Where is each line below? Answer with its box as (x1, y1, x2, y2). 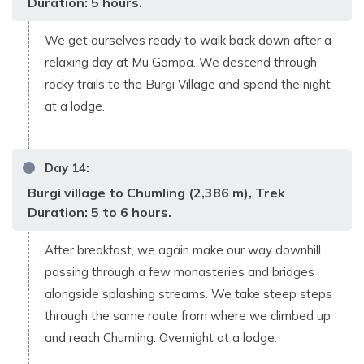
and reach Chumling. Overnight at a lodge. (45, 329, 277, 345)
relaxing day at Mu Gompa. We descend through (45, 54, 317, 70)
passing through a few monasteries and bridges (45, 263, 314, 279)
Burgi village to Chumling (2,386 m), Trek (28, 184, 285, 201)
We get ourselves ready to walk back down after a (45, 32, 331, 48)
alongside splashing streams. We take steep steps (45, 285, 332, 301)
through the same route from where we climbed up (45, 307, 331, 323)
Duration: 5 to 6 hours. (28, 203, 171, 220)
